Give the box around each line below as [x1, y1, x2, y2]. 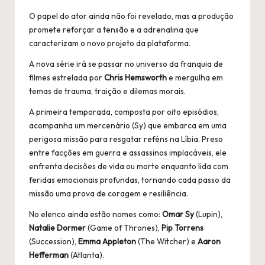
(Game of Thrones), [86, 222, 161, 233]
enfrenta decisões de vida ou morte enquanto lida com [29, 160, 228, 172]
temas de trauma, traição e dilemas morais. [29, 85, 186, 96]
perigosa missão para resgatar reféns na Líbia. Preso [29, 133, 223, 144]
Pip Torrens [161, 222, 203, 233]
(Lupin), [194, 208, 222, 219]
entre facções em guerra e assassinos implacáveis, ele [29, 147, 227, 158]
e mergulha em [167, 72, 223, 83]
